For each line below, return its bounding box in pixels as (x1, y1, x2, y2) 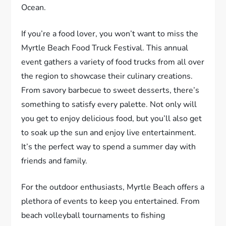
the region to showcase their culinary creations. (21, 71, 193, 82)
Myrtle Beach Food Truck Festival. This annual (21, 42, 189, 54)
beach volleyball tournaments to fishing (21, 210, 165, 221)
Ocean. (21, 2, 46, 14)
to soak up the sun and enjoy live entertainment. (21, 127, 197, 139)
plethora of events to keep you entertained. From (21, 196, 200, 207)
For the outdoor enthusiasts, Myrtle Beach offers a (21, 182, 205, 193)
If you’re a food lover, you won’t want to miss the (21, 28, 199, 40)
